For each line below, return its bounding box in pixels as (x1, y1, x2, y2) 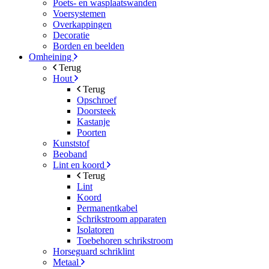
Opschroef (77, 95, 116, 105)
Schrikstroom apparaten (77, 214, 166, 224)
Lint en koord (53, 160, 107, 170)
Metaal (53, 257, 81, 267)
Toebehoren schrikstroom (77, 235, 173, 246)
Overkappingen (53, 19, 112, 29)
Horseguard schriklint (53, 246, 134, 256)
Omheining (29, 52, 74, 62)
